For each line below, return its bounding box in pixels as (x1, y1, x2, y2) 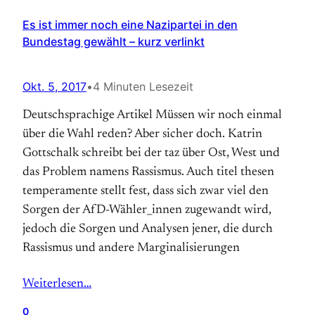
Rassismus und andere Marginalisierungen (22, 242, 240, 255)
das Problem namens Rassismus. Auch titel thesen (22, 166, 274, 179)
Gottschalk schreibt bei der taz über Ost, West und (22, 147, 280, 160)
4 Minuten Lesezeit (93, 79, 193, 94)
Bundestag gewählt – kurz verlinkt (22, 34, 205, 49)
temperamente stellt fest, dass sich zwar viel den (22, 185, 269, 198)
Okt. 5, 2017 (22, 79, 86, 94)
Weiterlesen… (22, 278, 91, 290)
